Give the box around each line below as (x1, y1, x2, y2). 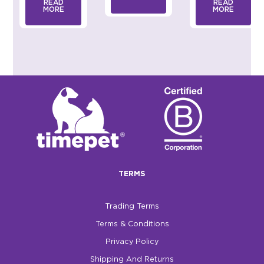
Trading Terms (105, 203, 159, 210)
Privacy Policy (105, 239, 159, 246)
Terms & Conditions (95, 221, 169, 228)
